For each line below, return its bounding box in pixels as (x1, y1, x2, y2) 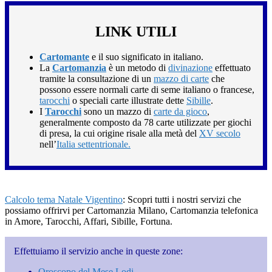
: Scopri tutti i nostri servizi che (123, 194, 241, 205)
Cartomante (39, 52, 89, 63)
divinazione (168, 63, 212, 73)
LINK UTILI (95, 23, 177, 39)
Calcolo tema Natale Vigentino (5, 194, 123, 205)
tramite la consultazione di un (39, 73, 154, 84)
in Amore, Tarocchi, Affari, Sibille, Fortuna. (5, 216, 172, 227)
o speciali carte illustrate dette (70, 95, 186, 106)
